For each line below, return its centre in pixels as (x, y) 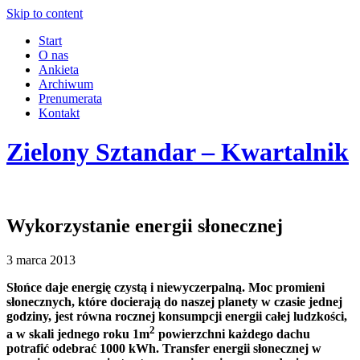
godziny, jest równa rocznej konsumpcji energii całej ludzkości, (177, 316)
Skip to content (45, 13)
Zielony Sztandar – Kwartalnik (178, 152)
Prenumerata (70, 98)
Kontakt (59, 113)
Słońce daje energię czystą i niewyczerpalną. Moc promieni (166, 287)
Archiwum (66, 84)
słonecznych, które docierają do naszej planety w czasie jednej (174, 301)
